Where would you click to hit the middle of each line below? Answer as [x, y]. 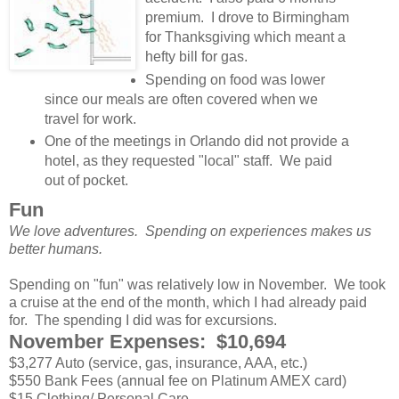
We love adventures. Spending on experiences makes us [190, 232]
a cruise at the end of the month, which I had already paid [188, 303]
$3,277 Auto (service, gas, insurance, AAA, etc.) [158, 363]
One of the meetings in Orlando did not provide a [196, 142]
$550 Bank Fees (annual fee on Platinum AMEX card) [178, 381]
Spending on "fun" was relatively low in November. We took [197, 285]
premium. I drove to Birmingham [247, 17]
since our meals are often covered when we [181, 99]
